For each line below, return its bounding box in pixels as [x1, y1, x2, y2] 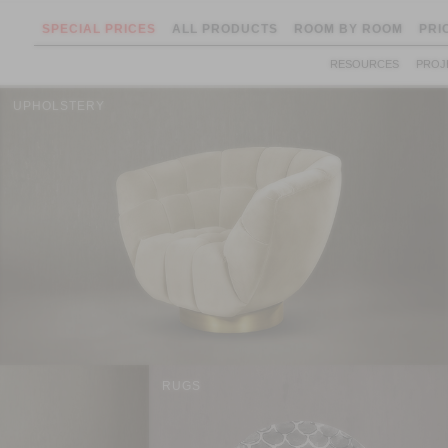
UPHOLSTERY [12, 99, 105, 114]
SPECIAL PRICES [42, 22, 156, 36]
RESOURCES [330, 58, 400, 70]
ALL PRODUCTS [172, 22, 278, 36]
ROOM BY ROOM [294, 22, 403, 36]
